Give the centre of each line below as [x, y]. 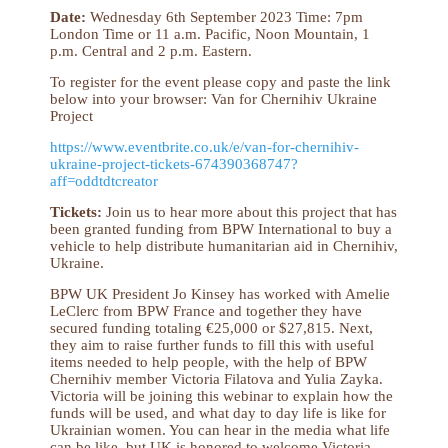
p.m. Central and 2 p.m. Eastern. [155, 50]
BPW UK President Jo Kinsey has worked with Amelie [220, 293]
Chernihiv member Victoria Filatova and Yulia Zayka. [216, 378]
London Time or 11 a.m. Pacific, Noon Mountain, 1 [210, 33]
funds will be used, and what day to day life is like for [218, 412]
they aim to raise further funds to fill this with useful [212, 344]
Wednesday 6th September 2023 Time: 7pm [226, 16]
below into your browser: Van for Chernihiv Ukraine [213, 98]
